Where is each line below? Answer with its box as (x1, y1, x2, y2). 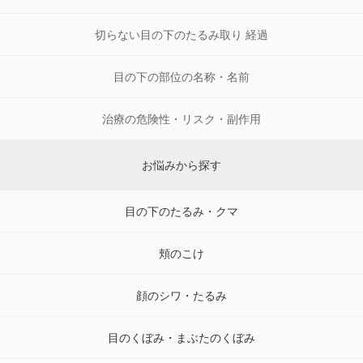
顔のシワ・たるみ (136, 289, 227, 303)
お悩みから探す (142, 159, 221, 173)
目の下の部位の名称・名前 (113, 70, 250, 84)
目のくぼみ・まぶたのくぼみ (108, 331, 255, 345)
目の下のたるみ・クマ (125, 205, 238, 219)
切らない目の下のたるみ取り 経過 (95, 28, 268, 42)
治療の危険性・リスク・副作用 (102, 113, 261, 126)
